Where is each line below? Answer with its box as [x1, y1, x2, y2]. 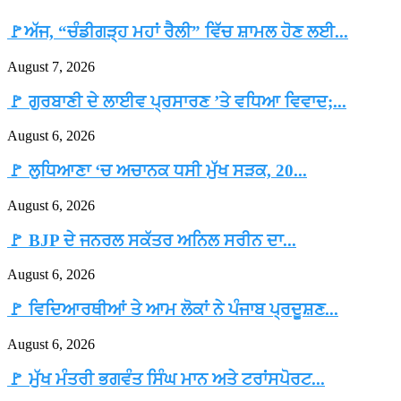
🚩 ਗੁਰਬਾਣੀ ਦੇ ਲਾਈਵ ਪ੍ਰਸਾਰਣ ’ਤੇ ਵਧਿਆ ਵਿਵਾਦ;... [7, 91, 346, 111]
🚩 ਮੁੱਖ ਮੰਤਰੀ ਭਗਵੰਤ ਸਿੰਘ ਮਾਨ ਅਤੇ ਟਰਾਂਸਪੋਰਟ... [7, 369, 325, 388]
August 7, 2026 [7, 59, 95, 75]
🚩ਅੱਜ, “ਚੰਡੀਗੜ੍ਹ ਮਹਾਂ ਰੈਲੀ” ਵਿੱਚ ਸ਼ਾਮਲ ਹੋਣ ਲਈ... [7, 22, 348, 42]
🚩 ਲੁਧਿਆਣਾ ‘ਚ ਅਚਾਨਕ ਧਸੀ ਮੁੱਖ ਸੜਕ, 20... [7, 161, 307, 181]
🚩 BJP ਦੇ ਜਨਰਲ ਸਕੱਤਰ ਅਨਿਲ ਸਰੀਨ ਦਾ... [7, 230, 296, 250]
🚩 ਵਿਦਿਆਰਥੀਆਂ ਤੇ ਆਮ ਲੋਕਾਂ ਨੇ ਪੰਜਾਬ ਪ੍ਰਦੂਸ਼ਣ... [7, 300, 338, 320]
